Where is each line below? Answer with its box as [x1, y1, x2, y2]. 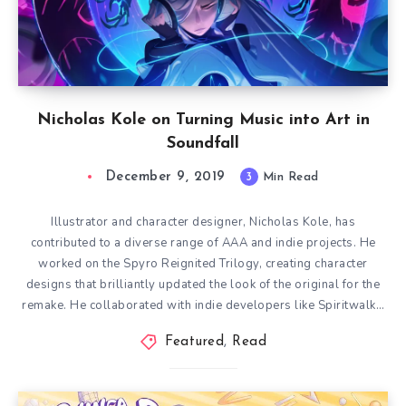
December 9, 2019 [105, 170, 226, 184]
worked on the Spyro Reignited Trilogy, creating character [38, 256, 368, 272]
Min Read [258, 171, 319, 183]
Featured [165, 335, 225, 349]
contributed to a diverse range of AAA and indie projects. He [30, 235, 376, 251]
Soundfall [167, 135, 239, 152]
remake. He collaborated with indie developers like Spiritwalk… [22, 297, 384, 314]
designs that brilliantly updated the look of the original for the [25, 276, 381, 293]
